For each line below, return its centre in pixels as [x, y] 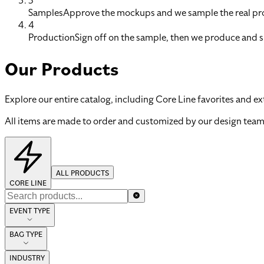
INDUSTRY [27, 257]
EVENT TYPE [30, 210]
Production [52, 37]
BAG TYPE [26, 233]
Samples [46, 13]
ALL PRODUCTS [82, 172]
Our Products [62, 68]
